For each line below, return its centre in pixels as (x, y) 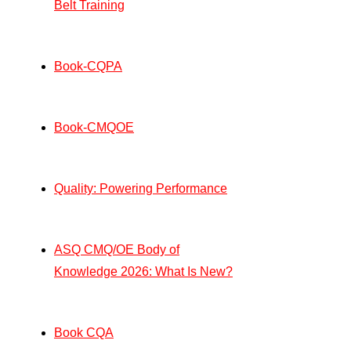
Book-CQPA (88, 67)
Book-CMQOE (94, 128)
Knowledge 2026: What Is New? (143, 272)
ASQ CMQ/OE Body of (117, 250)
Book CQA (84, 333)
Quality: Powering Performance (141, 189)
